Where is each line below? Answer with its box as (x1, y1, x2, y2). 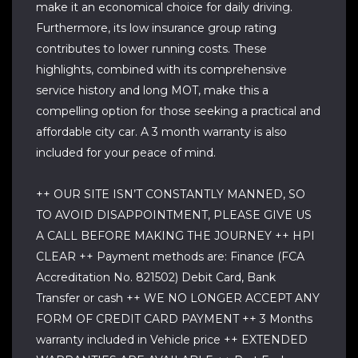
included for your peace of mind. (36, 145, 216, 160)
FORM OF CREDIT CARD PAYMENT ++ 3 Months (36, 312, 312, 326)
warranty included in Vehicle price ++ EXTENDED (36, 332, 308, 347)
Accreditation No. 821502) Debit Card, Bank (36, 270, 276, 284)
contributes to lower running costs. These (36, 42, 267, 56)
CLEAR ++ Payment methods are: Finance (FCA (36, 249, 304, 264)
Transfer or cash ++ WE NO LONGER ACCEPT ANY (36, 291, 320, 305)
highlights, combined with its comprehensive (36, 62, 287, 77)
